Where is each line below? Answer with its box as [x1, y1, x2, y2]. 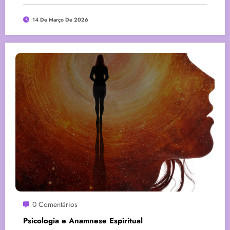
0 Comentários [32, 199, 78, 209]
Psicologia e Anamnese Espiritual [23, 215, 143, 226]
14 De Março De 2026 [32, 15, 88, 24]
